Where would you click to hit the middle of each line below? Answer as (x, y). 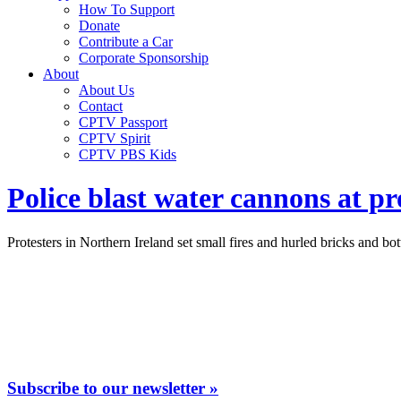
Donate (99, 26)
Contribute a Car (126, 42)
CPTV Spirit (115, 138)
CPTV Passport (123, 122)
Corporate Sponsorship (144, 58)
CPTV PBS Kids (128, 154)
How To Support (127, 9)
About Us (107, 90)
